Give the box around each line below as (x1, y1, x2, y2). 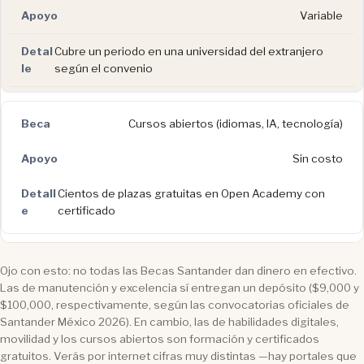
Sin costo (292, 151, 343, 165)
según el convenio (54, 61, 153, 75)
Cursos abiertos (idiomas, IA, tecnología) (128, 116, 343, 130)
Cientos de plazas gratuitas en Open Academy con (58, 186, 326, 200)
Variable (300, 8, 343, 22)
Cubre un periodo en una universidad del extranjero (54, 44, 323, 58)
